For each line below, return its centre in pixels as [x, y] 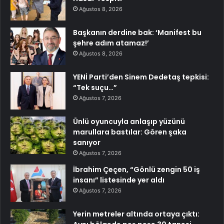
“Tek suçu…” [95, 87]
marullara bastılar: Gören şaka [130, 132]
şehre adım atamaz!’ [111, 43]
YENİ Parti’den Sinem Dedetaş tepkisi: [141, 77]
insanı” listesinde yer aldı [119, 180]
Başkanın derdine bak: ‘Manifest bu [137, 32]
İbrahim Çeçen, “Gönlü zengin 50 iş [136, 169]
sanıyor [87, 142]
